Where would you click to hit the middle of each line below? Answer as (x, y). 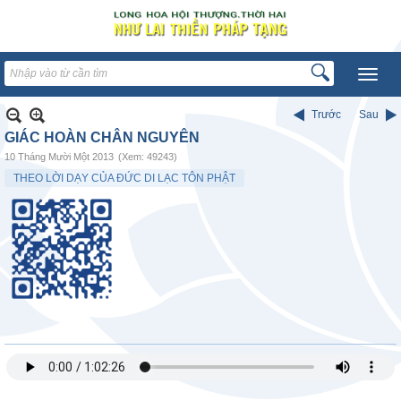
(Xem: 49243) (148, 157)
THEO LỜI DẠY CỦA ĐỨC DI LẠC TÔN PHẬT (124, 178)
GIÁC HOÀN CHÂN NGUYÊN (102, 137)
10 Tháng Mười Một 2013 (59, 157)
